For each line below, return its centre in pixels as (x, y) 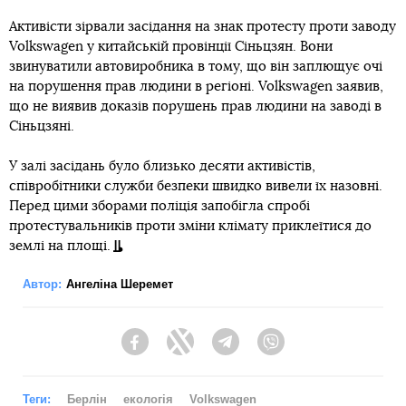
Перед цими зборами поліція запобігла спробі (159, 207)
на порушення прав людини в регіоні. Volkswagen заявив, (196, 87)
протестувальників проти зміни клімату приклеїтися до (190, 227)
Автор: (42, 285)
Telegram (266, 350)
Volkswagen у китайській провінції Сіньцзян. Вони (171, 47)
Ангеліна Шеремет (120, 285)
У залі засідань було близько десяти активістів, (162, 167)
